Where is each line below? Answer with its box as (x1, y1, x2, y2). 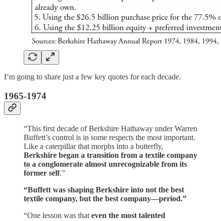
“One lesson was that (24, 211, 89, 220)
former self (24, 168, 60, 177)
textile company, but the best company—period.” (24, 194, 186, 203)
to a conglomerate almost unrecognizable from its (24, 159, 187, 168)
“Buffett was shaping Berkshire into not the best (24, 185, 184, 194)
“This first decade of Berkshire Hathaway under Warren (24, 124, 197, 133)
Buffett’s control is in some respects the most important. (24, 133, 195, 142)
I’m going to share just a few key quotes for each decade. (4, 73, 181, 81)
